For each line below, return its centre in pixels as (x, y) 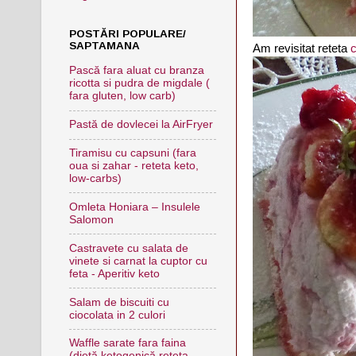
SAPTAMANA (104, 46)
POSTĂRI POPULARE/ (128, 34)
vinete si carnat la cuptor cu (138, 261)
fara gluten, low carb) (122, 96)
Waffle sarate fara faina (128, 343)
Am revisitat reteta (302, 48)
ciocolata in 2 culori (117, 315)
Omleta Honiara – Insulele (135, 207)
